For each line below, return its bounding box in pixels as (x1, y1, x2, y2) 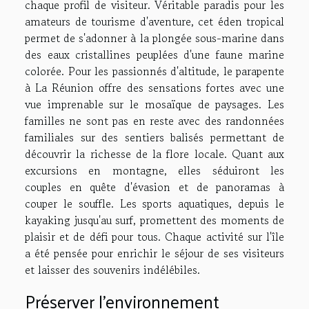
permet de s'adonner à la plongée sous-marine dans (25, 30, 284, 47)
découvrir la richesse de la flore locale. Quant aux (25, 146, 284, 163)
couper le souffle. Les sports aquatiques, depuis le (25, 195, 284, 212)
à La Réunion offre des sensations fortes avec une (25, 79, 284, 97)
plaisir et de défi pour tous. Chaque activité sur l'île (25, 228, 284, 246)
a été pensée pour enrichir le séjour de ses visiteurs (25, 245, 284, 262)
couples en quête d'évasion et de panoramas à (25, 179, 284, 196)
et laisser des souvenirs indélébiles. (25, 261, 200, 279)
